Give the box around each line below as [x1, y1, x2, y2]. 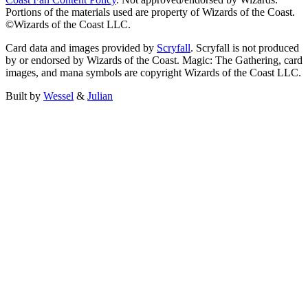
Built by [5, 90, 43, 102]
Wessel [43, 90, 74, 102]
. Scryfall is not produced [190, 42, 299, 54]
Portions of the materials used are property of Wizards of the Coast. [5, 6, 295, 19]
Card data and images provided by [5, 42, 157, 54]
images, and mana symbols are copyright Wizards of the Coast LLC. [5, 67, 301, 79]
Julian [87, 90, 113, 102]
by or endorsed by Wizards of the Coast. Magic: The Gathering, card [5, 54, 302, 67]
